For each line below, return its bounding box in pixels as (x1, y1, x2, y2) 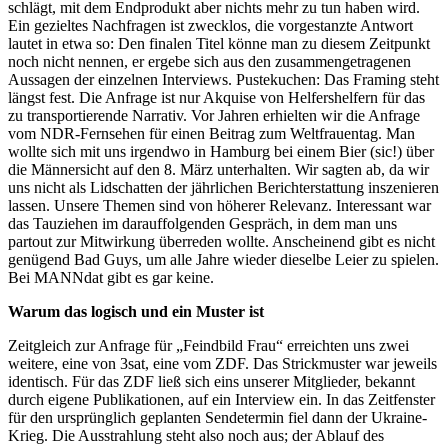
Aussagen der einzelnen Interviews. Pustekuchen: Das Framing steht (8, 70, 439, 88)
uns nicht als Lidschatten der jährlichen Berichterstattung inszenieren (8, 178, 439, 196)
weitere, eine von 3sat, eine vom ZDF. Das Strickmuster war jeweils (8, 354, 437, 372)
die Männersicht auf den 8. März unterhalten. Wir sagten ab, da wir (8, 160, 429, 178)
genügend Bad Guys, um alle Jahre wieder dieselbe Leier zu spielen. (8, 250, 439, 268)
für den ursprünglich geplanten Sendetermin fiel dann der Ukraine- (8, 408, 427, 426)
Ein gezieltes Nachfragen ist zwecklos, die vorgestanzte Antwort (8, 16, 413, 34)
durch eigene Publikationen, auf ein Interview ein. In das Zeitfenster (8, 390, 435, 408)
